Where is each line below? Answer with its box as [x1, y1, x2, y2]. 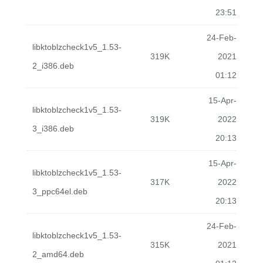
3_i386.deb [32, 124, 74, 133]
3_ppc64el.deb [32, 187, 87, 196]
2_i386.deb [32, 61, 74, 70]
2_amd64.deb [32, 249, 84, 259]
